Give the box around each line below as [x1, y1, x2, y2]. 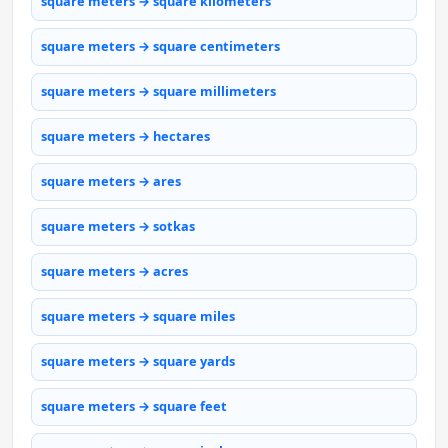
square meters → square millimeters [41, 82, 276, 101]
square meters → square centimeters [41, 37, 280, 56]
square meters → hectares [41, 127, 210, 146]
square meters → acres [41, 262, 188, 281]
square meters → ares [41, 172, 181, 191]
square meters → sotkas [41, 217, 195, 236]
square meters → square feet [41, 397, 227, 416]
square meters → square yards [41, 352, 235, 371]
